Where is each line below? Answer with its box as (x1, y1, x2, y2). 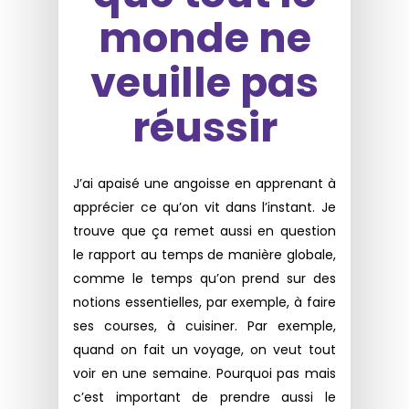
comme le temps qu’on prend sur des (73, 268, 336, 288)
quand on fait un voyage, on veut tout (73, 340, 336, 359)
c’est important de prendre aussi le (73, 387, 336, 406)
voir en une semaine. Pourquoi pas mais (73, 363, 336, 383)
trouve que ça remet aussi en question (73, 221, 336, 240)
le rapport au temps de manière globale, (73, 245, 336, 264)
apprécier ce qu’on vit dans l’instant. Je (73, 197, 336, 216)
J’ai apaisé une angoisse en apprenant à (73, 173, 336, 193)
